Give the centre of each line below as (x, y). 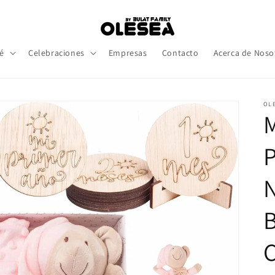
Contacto (180, 53)
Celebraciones (56, 53)
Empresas (128, 53)
